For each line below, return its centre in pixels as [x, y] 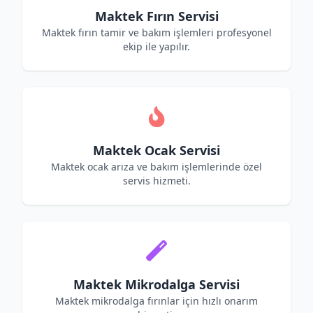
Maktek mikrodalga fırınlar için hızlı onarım [156, 301]
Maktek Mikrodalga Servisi [156, 284]
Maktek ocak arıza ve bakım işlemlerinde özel [156, 167]
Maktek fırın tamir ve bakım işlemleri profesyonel [156, 32]
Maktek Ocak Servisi [156, 150]
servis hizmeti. [156, 181]
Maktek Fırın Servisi [156, 16]
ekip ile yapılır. [156, 46]
